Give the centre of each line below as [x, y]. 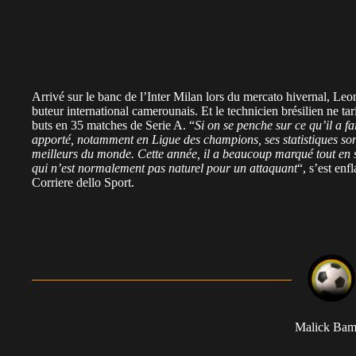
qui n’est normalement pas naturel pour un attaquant [164, 168]
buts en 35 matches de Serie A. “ [113, 125]
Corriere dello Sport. [83, 182]
